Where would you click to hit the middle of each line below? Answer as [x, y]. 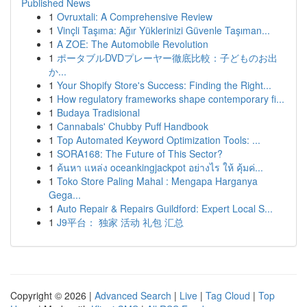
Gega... [65, 195]
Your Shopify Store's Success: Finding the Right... [164, 85]
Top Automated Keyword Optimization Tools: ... [159, 140]
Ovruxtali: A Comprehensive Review [135, 16]
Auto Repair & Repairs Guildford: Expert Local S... [165, 208]
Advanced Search [133, 295]
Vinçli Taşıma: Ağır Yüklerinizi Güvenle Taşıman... [163, 30]
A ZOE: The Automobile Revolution [133, 44]
